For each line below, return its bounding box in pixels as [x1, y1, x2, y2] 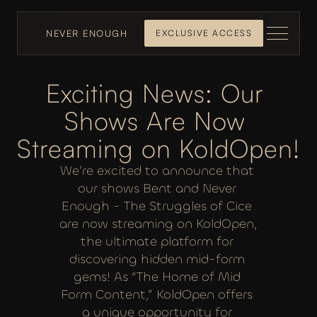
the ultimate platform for [80, 233, 234, 250]
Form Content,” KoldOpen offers [61, 286, 253, 303]
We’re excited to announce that [59, 162, 254, 179]
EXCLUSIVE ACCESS [156, 28, 252, 38]
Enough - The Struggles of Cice [62, 197, 252, 214]
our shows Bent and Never [77, 180, 236, 197]
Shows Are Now [64, 105, 246, 137]
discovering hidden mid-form [69, 250, 245, 267]
